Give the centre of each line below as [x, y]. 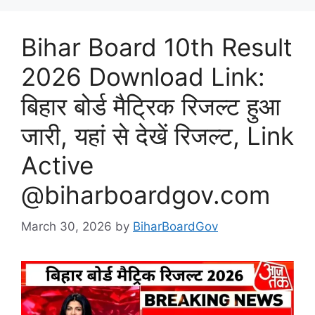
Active [57, 166]
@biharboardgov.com [146, 195]
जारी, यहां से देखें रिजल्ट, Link [157, 136]
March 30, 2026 [66, 226]
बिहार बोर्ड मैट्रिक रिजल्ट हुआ [151, 107]
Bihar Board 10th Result [157, 47]
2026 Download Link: [143, 77]
